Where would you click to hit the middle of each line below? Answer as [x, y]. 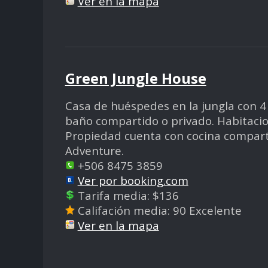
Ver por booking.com [133, 180]
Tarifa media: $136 [127, 195]
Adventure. [94, 150]
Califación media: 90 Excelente [158, 210]
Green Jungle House [135, 78]
